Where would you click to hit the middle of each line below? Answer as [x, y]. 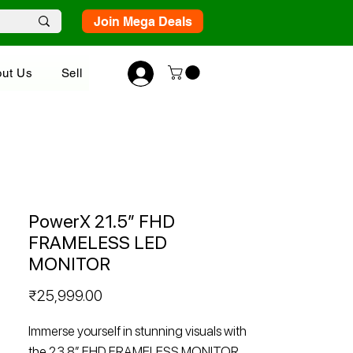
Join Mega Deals [143, 21]
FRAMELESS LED [98, 243]
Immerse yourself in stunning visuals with [137, 331]
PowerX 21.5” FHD [102, 222]
